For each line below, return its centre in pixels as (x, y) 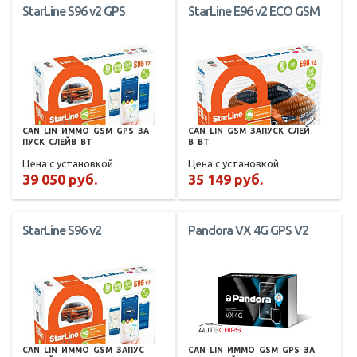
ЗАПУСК (267, 131)
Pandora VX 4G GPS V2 (248, 231)
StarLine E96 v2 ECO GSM (253, 12)
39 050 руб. (60, 180)
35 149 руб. (225, 180)
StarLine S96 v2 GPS (74, 12)
